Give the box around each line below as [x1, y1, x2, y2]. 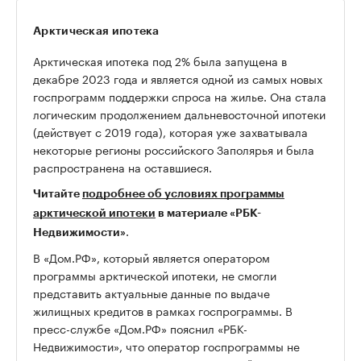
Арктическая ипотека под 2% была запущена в [33, 52, 287, 70]
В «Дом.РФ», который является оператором [33, 248, 270, 267]
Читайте [33, 188, 82, 200]
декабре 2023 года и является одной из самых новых [33, 69, 322, 88]
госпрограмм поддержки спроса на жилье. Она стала [33, 87, 326, 106]
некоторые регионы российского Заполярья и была [33, 140, 314, 159]
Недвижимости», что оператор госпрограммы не [33, 337, 300, 355]
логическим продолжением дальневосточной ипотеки [33, 105, 326, 123]
